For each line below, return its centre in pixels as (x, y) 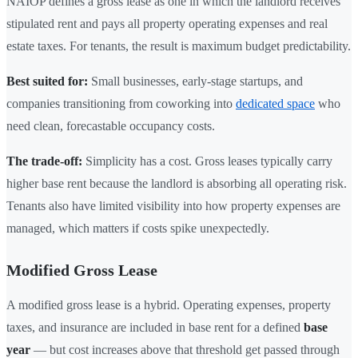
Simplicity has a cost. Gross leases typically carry (207, 161)
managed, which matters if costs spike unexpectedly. (138, 228)
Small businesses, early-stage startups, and (195, 81)
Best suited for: (47, 81)
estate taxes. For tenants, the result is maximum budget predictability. (179, 46)
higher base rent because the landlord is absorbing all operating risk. (177, 183)
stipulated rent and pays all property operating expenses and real (167, 23)
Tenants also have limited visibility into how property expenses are (173, 205)
